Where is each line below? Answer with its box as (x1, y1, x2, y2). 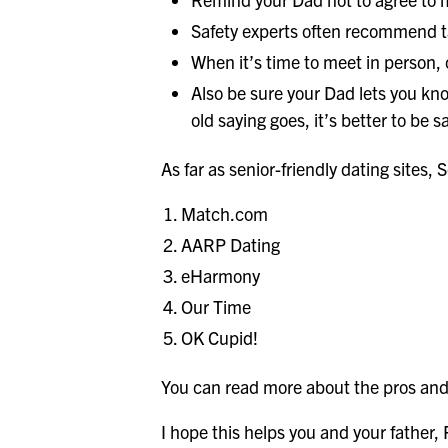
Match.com (181, 202, 269, 226)
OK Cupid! (181, 326, 259, 350)
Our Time (181, 295, 252, 319)
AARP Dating (181, 233, 281, 257)
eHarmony (181, 264, 261, 288)
